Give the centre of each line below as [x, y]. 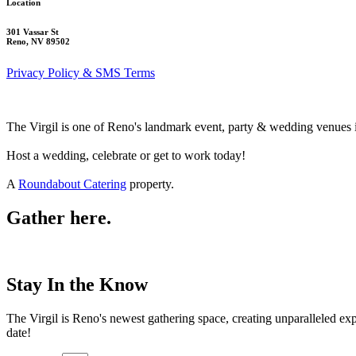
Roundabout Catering [72, 184]
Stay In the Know [77, 285]
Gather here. [59, 217]
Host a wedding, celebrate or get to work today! [126, 155]
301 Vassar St [33, 31]
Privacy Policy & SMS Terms [81, 72]
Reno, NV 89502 [38, 41]
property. [150, 184]
